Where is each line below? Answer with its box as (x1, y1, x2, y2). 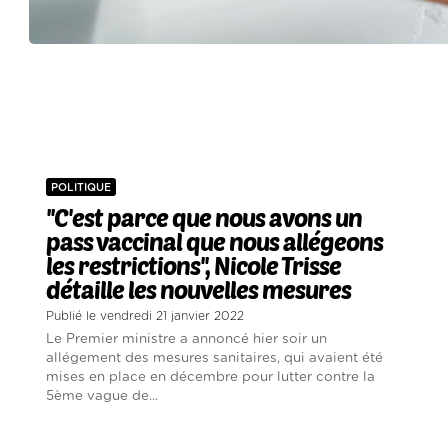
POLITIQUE (51, 182, 112, 194)
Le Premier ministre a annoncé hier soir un (46, 332, 328, 347)
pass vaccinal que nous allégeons (46, 227, 384, 257)
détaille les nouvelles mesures (46, 275, 352, 305)
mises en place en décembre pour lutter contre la (46, 370, 376, 385)
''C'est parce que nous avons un (46, 203, 363, 233)
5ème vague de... (46, 389, 159, 404)
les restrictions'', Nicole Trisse (46, 251, 342, 281)
